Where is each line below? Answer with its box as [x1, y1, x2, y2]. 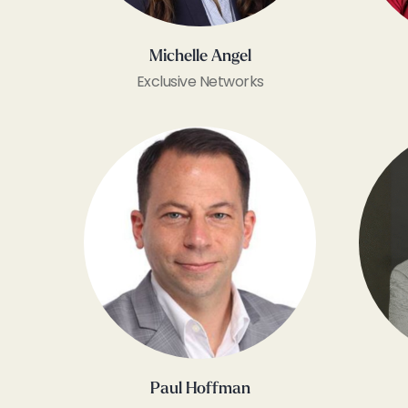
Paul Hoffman [149, 380, 250, 398]
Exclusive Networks [136, 70, 264, 92]
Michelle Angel [148, 47, 251, 66]
